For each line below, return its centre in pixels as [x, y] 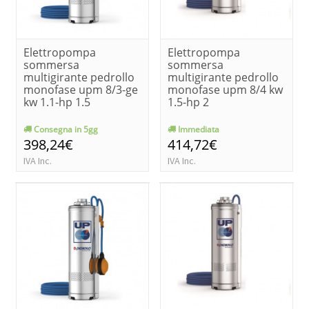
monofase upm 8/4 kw [225, 89]
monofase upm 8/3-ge [81, 89]
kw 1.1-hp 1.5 [57, 102]
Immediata [198, 129]
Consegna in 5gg [65, 129]
